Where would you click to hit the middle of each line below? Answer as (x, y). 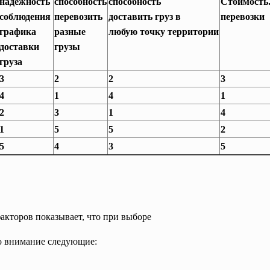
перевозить (78, 17)
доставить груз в (146, 17)
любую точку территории (164, 32)
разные (70, 32)
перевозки (243, 17)
